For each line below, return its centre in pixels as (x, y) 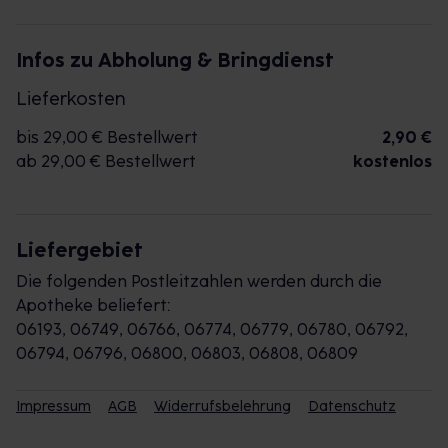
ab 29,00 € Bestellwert (106, 161)
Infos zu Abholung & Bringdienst (175, 60)
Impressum (53, 406)
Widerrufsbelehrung (222, 406)
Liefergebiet (79, 250)
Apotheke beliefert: (93, 305)
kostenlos (392, 161)
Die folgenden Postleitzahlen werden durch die (199, 281)
